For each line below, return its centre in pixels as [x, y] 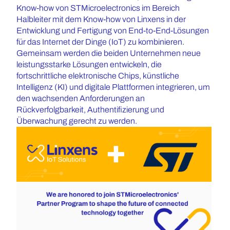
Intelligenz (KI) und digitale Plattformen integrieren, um [113, 87]
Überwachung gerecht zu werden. [77, 121]
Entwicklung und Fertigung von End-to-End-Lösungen [113, 31]
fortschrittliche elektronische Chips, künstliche [98, 76]
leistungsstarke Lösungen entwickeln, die [89, 64]
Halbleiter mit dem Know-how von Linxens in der [101, 19]
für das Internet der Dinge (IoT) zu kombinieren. [100, 42]
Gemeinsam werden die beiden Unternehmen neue [109, 53]
